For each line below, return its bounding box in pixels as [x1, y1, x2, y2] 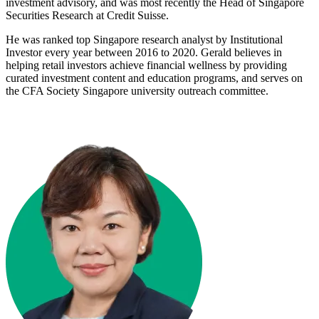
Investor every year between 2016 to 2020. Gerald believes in [6, 46, 282, 58]
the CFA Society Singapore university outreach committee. [6, 85, 268, 97]
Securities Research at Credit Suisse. [6, 9, 169, 21]
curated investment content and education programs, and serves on [6, 72, 303, 84]
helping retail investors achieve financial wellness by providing [6, 59, 287, 71]
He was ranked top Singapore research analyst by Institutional [6, 33, 283, 46]
